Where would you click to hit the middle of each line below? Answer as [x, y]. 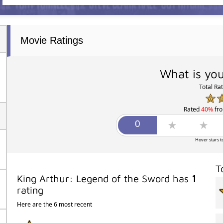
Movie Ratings [52, 40]
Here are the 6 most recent [54, 204]
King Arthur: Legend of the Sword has [104, 178]
